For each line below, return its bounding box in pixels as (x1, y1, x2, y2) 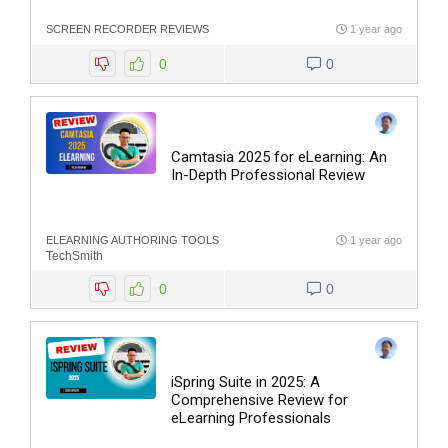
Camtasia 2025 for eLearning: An (171, 147, 387, 166)
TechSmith (46, 248, 103, 263)
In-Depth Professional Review (171, 165, 365, 184)
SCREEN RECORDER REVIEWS (46, 22, 209, 35)
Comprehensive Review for (171, 390, 348, 409)
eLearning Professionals (171, 408, 331, 427)
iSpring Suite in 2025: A (171, 372, 320, 391)
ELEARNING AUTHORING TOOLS (46, 233, 219, 246)
